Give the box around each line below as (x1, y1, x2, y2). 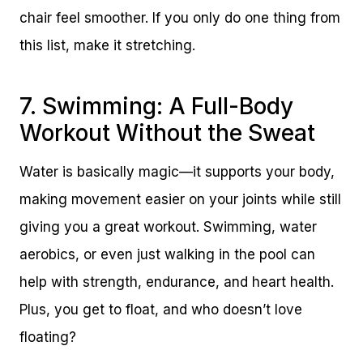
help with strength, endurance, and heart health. (19, 273, 334, 290)
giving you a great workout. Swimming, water (19, 218, 317, 235)
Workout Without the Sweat (19, 118, 315, 147)
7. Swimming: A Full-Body (19, 92, 293, 120)
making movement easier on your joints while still (19, 190, 341, 207)
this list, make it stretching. (19, 36, 195, 53)
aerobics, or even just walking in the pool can (19, 246, 315, 263)
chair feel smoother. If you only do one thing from (19, 9, 340, 26)
